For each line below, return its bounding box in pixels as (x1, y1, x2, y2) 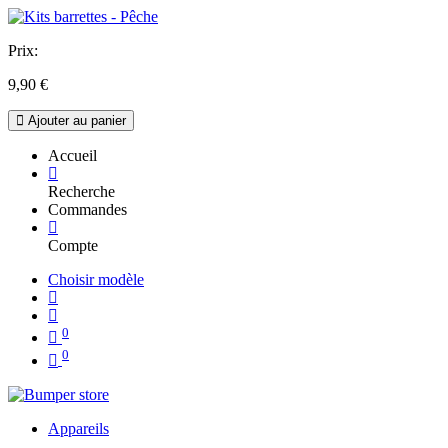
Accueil (48, 147, 97, 164)
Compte (48, 237, 98, 254)
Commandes (48, 201, 127, 218)
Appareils (48, 419, 109, 437)
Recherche (48, 183, 115, 200)
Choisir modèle (48, 271, 144, 288)
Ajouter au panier (24, 113, 126, 128)
